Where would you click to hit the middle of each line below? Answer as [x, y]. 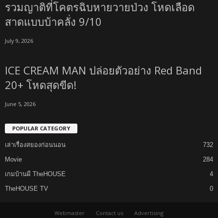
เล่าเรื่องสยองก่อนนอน [35, 145]
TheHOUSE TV [27, 188]
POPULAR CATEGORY [41, 128]
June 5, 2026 [20, 104]
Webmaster [70, 213]
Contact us [109, 213]
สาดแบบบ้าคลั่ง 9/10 [53, 21]
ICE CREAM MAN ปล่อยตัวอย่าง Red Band [103, 70]
